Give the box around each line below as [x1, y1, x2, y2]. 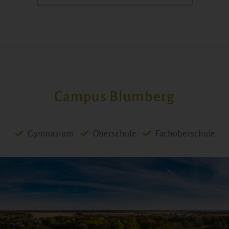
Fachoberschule [155, 128, 216, 139]
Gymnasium [27, 128, 74, 139]
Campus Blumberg [54, 88, 175, 104]
